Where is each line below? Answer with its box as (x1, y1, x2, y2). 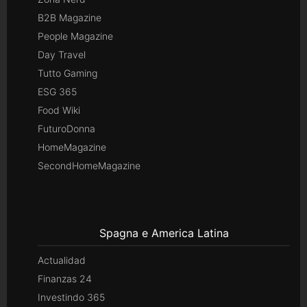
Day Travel (38, 49, 86, 61)
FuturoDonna (38, 123, 95, 135)
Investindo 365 (38, 291, 105, 304)
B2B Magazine (38, 12, 101, 24)
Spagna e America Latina (99, 226, 229, 241)
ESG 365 (38, 86, 77, 98)
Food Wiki (38, 104, 80, 116)
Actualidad (38, 254, 86, 267)
